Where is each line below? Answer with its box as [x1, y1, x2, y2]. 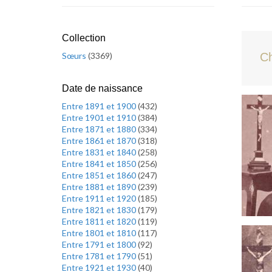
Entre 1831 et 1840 [62, 147, 138, 157]
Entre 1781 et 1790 [62, 251, 138, 261]
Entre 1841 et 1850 [62, 158, 138, 169]
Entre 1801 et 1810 [62, 228, 138, 238]
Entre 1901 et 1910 [62, 112, 138, 123]
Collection [62, 33, 106, 43]
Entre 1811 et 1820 [62, 216, 138, 226]
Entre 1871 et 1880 [62, 124, 138, 134]
